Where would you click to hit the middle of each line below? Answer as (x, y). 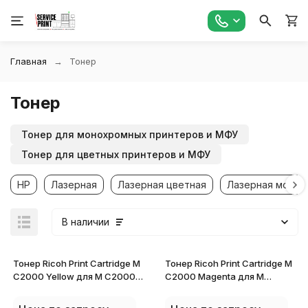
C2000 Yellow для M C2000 (74, 276)
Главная (29, 61)
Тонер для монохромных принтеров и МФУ (130, 134)
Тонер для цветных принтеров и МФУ (116, 154)
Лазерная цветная (162, 185)
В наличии (86, 222)
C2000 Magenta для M (214, 276)
